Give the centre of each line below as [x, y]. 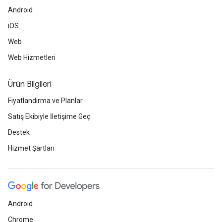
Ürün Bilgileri [30, 84]
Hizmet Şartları [31, 148]
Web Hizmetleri [32, 57]
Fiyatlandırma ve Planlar [45, 101]
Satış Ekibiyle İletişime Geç [49, 116]
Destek [19, 132]
